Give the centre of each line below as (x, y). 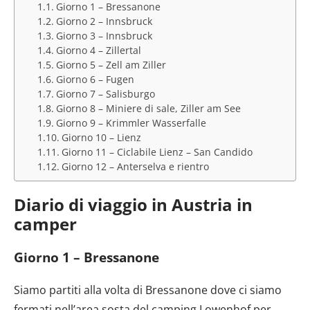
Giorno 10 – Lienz (101, 137)
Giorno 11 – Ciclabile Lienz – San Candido (157, 152)
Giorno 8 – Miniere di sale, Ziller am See (148, 108)
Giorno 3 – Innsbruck (104, 36)
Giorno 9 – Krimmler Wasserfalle (131, 123)
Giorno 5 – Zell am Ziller (111, 65)
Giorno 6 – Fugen (95, 79)
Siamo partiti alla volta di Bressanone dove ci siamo (148, 290)
